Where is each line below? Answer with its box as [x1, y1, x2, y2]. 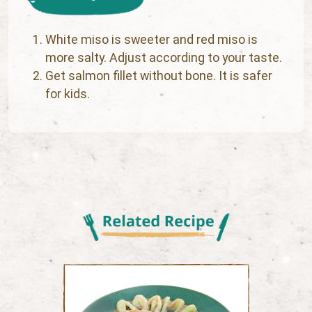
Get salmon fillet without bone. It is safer [45, 68, 273, 84]
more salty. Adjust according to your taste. [45, 50, 283, 65]
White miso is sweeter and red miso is [45, 32, 258, 47]
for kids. [45, 86, 91, 102]
